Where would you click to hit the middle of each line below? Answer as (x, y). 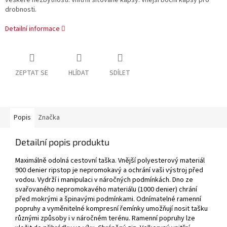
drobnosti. (21, 10)
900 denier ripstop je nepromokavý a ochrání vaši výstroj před (109, 171)
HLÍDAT (79, 73)
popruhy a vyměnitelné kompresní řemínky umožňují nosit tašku (111, 209)
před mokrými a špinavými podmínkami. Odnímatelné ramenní (108, 199)
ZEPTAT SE (32, 73)
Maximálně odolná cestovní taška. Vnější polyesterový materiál (110, 161)
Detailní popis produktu (62, 142)
